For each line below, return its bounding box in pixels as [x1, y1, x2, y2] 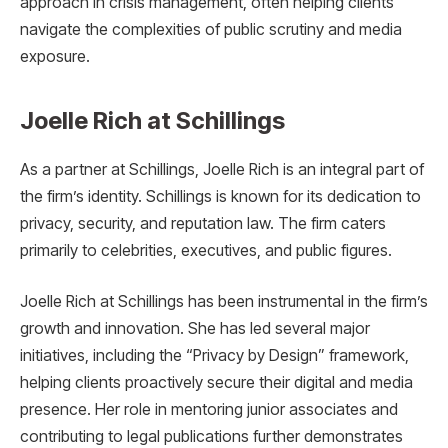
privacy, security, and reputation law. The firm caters [20, 213, 386, 233]
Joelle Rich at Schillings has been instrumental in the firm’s [20, 292, 428, 312]
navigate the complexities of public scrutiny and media [20, 20, 402, 40]
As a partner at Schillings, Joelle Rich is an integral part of [20, 159, 424, 179]
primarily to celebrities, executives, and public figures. [20, 240, 392, 260]
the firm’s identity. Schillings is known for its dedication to [20, 186, 421, 206]
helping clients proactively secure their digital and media [20, 373, 413, 393]
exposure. [20, 47, 90, 67]
